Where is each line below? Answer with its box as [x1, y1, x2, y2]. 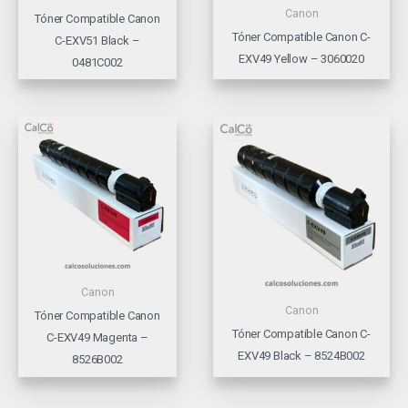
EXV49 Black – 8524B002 [238, 349, 365, 363]
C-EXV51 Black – [55, 33, 140, 47]
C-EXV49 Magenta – [46, 331, 148, 345]
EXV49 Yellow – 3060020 [239, 51, 364, 66]
